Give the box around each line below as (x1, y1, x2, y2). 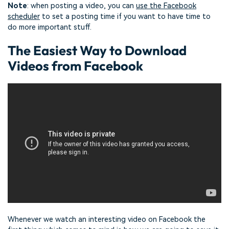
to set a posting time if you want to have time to (40, 12, 211, 21)
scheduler (8, 12, 40, 21)
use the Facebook (136, 2, 196, 11)
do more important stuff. (8, 23, 91, 32)
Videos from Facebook (8, 57, 143, 74)
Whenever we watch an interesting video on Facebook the (8, 215, 205, 224)
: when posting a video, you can (27, 2, 136, 11)
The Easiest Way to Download (8, 41, 187, 59)
